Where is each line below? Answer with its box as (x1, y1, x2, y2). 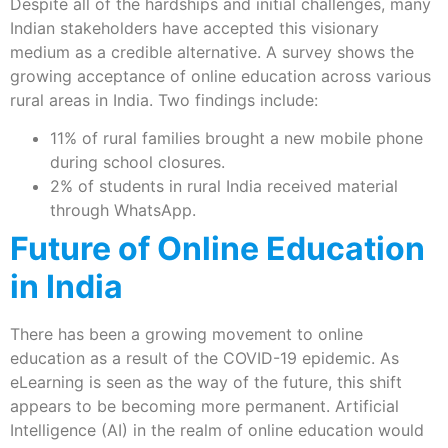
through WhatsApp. (50, 200, 196, 221)
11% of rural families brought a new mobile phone (50, 128, 423, 149)
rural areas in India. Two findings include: (10, 89, 318, 110)
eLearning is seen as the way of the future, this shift (10, 372, 402, 393)
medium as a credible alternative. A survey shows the (10, 41, 414, 62)
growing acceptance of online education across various (10, 65, 431, 86)
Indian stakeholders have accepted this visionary (10, 17, 379, 38)
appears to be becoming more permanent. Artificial (10, 396, 399, 417)
